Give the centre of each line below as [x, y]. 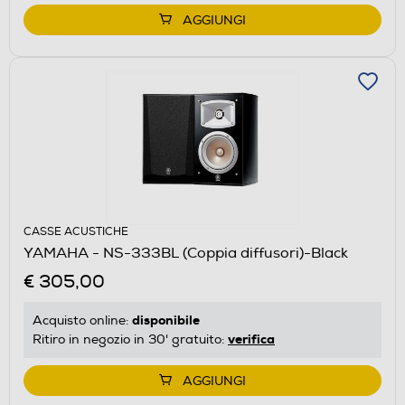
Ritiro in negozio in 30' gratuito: [130, 339]
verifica [251, 339]
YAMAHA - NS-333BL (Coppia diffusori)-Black [186, 253]
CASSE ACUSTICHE [76, 231]
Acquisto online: [82, 320]
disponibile [166, 320]
